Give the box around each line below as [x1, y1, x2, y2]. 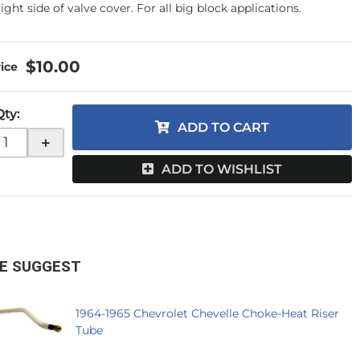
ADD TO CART [178, 120, 270, 135]
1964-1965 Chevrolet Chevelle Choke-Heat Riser [76, 305, 340, 321]
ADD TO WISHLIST [162, 162, 283, 178]
